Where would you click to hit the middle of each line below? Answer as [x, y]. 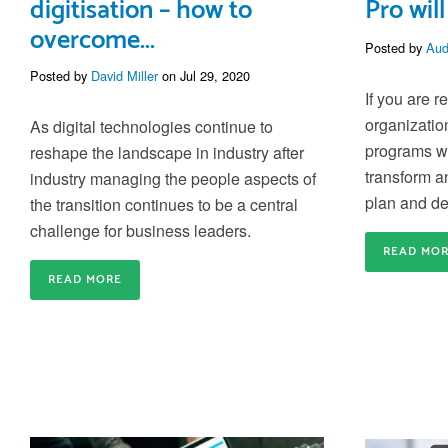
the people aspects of [240, 179]
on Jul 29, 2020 [204, 76]
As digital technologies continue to [151, 127]
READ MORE [85, 280]
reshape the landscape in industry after [167, 153]
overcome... [92, 41]
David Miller [124, 76]
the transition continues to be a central [164, 205]
